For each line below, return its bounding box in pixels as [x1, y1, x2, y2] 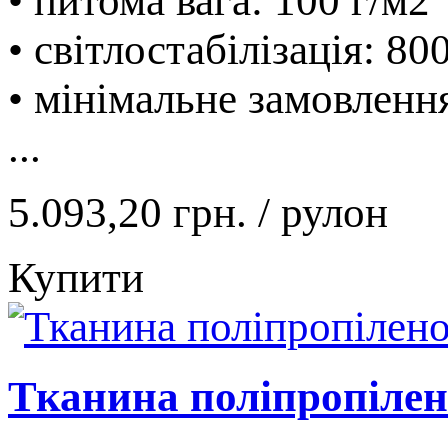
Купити [8, 253, 144, 301]
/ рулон [258, 188, 388, 236]
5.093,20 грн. [8, 188, 258, 236]
